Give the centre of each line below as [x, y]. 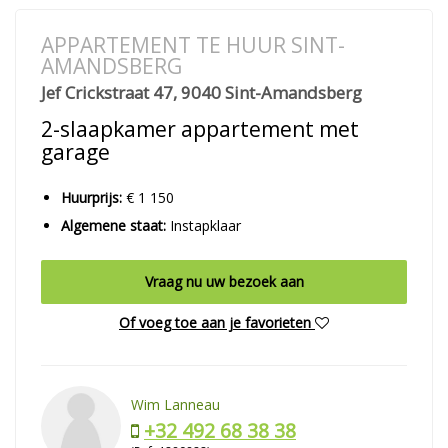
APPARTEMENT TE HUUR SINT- [193, 44]
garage [75, 151]
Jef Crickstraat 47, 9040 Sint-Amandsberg [201, 92]
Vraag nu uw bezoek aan [224, 281]
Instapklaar [203, 225]
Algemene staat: [113, 225]
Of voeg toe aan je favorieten [217, 322]
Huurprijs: [91, 197]
